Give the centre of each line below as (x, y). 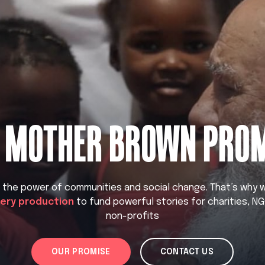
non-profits (132, 216)
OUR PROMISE (81, 252)
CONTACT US (187, 252)
